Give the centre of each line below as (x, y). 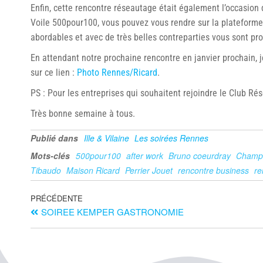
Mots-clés (50, 156)
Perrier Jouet (149, 170)
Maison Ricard (93, 170)
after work (145, 156)
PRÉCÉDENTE (57, 198)
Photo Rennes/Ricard (117, 73)
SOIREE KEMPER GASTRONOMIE (112, 212)
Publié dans (54, 138)
